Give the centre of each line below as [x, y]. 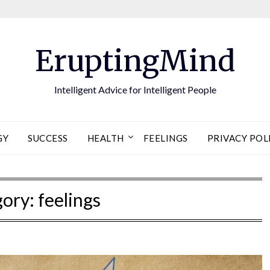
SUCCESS [48, 138]
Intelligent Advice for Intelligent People [135, 89]
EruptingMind [135, 61]
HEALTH [105, 138]
